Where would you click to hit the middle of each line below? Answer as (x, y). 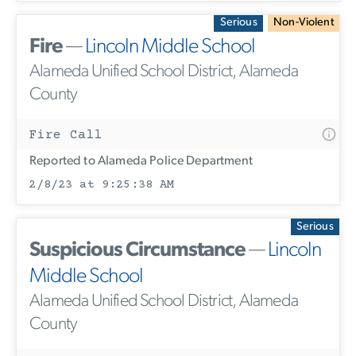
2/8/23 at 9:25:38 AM (102, 184)
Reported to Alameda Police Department (141, 161)
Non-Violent (304, 23)
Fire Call (66, 135)
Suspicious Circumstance (137, 251)
